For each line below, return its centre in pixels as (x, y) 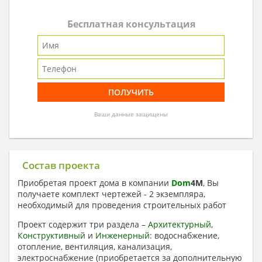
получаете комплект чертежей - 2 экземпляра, (111, 194)
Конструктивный (51, 235)
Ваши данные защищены (131, 114)
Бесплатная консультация (131, 24)
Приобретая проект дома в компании (94, 182)
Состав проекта (61, 166)
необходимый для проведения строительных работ (123, 205)
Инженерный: (124, 235)
